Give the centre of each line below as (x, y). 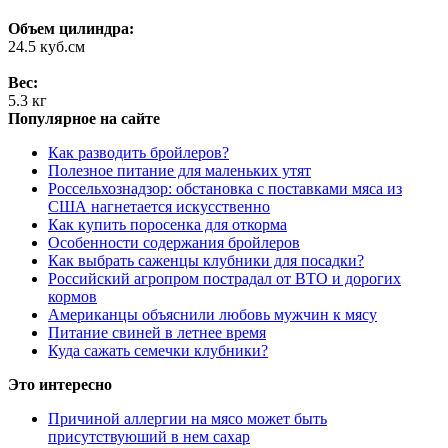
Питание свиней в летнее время (157, 333)
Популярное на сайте (84, 119)
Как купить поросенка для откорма (167, 225)
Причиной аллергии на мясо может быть (187, 419)
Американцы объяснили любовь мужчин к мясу (212, 315)
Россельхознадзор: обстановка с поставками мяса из (225, 189)
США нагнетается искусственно (159, 207)
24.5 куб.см (46, 47)
